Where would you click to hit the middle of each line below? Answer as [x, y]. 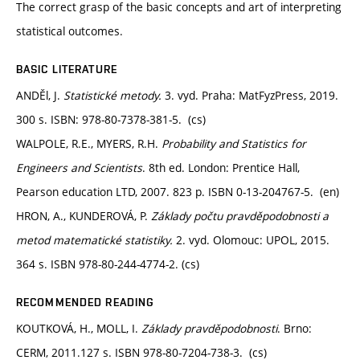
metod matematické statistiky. [94, 239]
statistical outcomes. [70, 31]
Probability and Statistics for [234, 143]
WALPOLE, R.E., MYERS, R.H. [89, 143]
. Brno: [295, 328]
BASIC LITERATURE [67, 69]
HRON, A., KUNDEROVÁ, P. [84, 215]
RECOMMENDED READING [86, 302]
